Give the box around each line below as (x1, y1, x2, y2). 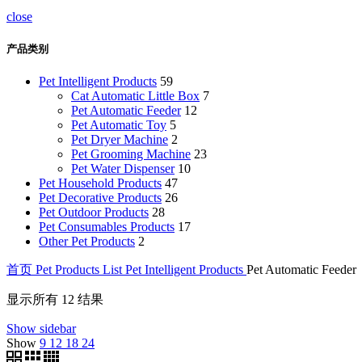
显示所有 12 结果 (6, 293, 103, 307)
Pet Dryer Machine (71, 133, 168, 147)
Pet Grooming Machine (71, 147, 191, 162)
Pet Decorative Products (39, 191, 162, 205)
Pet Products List (36, 263, 125, 277)
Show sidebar (6, 322, 76, 336)
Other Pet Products (39, 234, 135, 249)
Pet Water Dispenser (71, 162, 175, 176)
